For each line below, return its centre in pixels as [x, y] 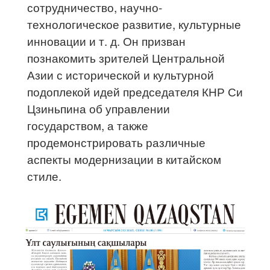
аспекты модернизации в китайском [124, 159]
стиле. [45, 175]
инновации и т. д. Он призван [107, 40]
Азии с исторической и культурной [121, 74]
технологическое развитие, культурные [134, 24]
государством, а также [88, 125]
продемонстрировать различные [117, 142]
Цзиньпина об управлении [99, 108]
